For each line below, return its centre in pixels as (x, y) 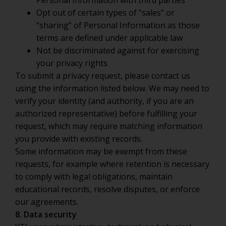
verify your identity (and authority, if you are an (104, 101)
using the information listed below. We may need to (112, 88)
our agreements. (47, 202)
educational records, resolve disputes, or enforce (107, 189)
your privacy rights (72, 63)
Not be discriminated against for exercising (118, 50)
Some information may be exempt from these (101, 151)
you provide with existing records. (79, 139)
